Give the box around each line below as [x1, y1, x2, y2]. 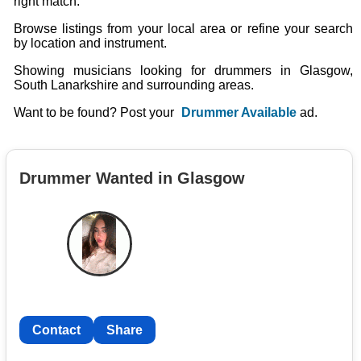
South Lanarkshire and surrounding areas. [14, 78, 254, 92]
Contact [32, 322, 81, 337]
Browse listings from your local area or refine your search [14, 22, 354, 35]
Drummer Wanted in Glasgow [19, 168, 245, 187]
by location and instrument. [14, 36, 167, 50]
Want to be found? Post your [14, 106, 177, 119]
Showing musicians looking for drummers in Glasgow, [14, 64, 354, 77]
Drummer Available [181, 106, 297, 119]
